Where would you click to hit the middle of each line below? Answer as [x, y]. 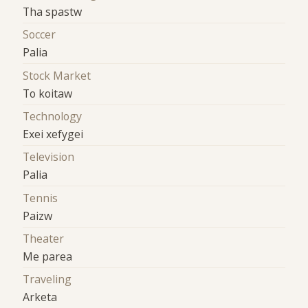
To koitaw [48, 93]
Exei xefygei [53, 134]
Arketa [40, 297]
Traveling [47, 279]
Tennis [41, 198]
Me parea [48, 256]
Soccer [40, 35]
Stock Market [57, 75]
